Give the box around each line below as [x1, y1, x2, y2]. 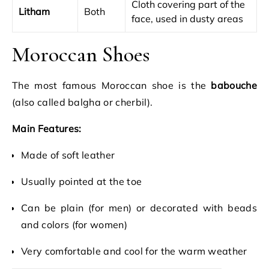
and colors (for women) [21, 219, 128, 231]
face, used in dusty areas [131, 13, 243, 25]
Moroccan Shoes [12, 41, 150, 67]
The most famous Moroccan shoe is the [12, 79, 211, 91]
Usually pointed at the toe [21, 175, 142, 187]
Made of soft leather [21, 149, 115, 161]
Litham [19, 5, 50, 17]
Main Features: [12, 122, 82, 134]
